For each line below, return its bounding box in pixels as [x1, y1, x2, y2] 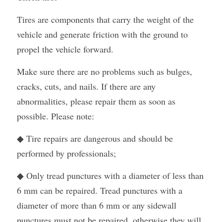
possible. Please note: [17, 110, 94, 122]
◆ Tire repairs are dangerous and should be [17, 132, 173, 144]
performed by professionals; [17, 147, 116, 159]
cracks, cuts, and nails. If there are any [17, 80, 156, 92]
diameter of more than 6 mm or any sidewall [17, 199, 176, 211]
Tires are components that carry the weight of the [17, 13, 194, 25]
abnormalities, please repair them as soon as [17, 95, 175, 107]
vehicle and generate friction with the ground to [17, 28, 188, 40]
